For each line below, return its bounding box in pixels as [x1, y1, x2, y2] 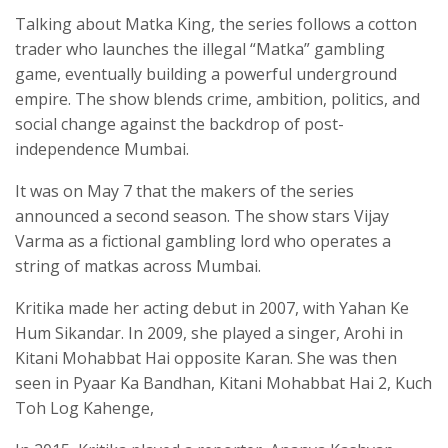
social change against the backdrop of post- [15, 113, 344, 136]
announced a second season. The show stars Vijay [15, 205, 389, 228]
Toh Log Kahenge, [15, 397, 154, 420]
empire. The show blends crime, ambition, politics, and [15, 88, 420, 111]
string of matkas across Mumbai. [15, 255, 261, 278]
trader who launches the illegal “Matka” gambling [15, 38, 385, 61]
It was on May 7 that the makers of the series [15, 180, 354, 203]
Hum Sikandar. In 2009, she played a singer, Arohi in [15, 322, 403, 345]
